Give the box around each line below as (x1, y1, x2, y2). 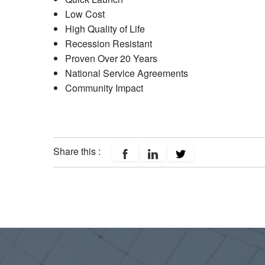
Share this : (53, 144, 103, 158)
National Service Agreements (64, 66, 188, 80)
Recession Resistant (64, 37, 152, 50)
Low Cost (64, 7, 105, 21)
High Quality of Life (64, 22, 145, 35)
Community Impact (64, 81, 143, 95)
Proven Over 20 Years (64, 51, 157, 65)
